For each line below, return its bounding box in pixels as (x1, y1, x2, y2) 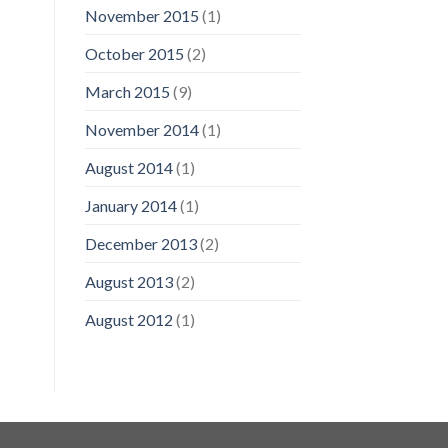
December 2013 (84, 234, 197, 254)
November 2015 (84, 6, 199, 26)
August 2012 (84, 310, 173, 330)
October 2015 (84, 44, 184, 64)
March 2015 (84, 82, 170, 102)
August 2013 (84, 272, 173, 292)
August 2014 (84, 158, 173, 178)
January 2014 (84, 196, 177, 216)
